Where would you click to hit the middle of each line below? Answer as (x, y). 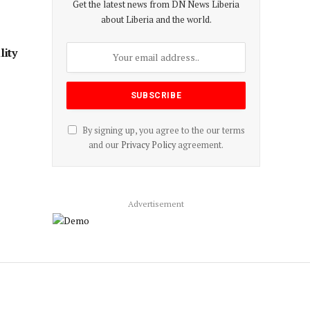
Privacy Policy (148, 145)
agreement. (200, 145)
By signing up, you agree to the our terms (162, 130)
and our (105, 145)
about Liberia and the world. (156, 19)
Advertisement (156, 203)
